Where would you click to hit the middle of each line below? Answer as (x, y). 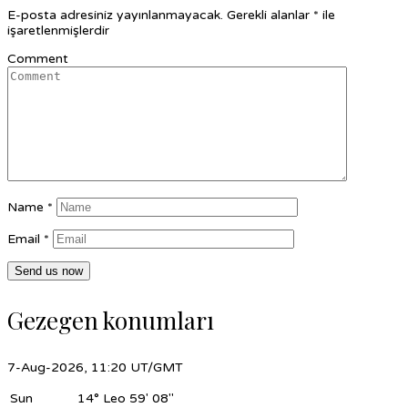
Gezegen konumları (111, 320)
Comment (38, 58)
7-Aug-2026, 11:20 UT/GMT (95, 367)
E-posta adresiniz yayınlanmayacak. (115, 15)
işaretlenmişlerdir (58, 30)
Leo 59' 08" (138, 398)
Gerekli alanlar (270, 15)
